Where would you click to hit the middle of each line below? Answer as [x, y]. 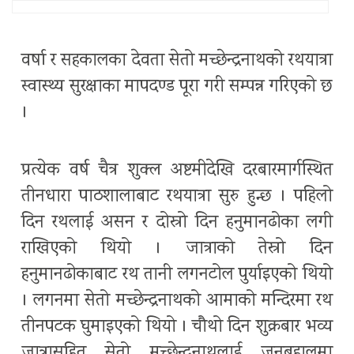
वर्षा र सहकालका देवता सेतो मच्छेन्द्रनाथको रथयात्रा [177, 62]
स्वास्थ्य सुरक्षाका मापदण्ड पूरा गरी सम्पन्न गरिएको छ [177, 88]
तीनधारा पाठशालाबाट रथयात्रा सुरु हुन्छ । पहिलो [177, 198]
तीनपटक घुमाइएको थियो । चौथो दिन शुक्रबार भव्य [177, 328]
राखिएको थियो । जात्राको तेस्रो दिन [177, 250]
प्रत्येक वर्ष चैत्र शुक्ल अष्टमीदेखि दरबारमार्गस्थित [177, 171]
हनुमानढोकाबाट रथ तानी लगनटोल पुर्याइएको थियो [177, 276]
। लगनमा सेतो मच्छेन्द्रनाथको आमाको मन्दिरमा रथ [177, 302]
